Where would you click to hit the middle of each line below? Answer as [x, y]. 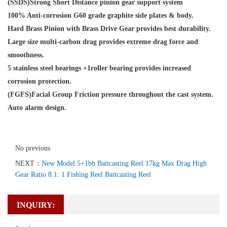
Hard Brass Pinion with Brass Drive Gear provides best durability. [109, 29]
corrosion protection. [40, 81]
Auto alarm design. [37, 108]
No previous [33, 148]
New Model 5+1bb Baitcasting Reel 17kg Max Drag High [124, 163]
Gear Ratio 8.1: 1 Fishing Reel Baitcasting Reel [83, 175]
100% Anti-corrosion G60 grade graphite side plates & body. [101, 15]
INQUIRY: [36, 205]
